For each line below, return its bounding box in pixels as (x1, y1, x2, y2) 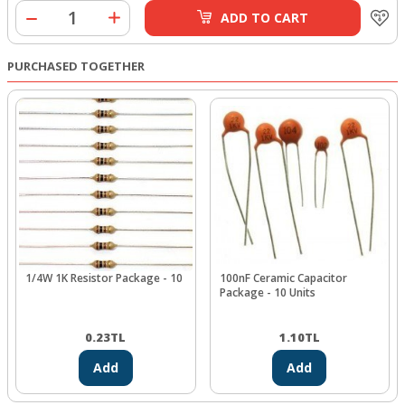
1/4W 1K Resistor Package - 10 (25, 270, 183, 287)
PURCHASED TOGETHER (7, 57, 145, 74)
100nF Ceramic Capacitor (219, 270, 347, 287)
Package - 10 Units (219, 285, 316, 301)
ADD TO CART (221, 8, 309, 26)
